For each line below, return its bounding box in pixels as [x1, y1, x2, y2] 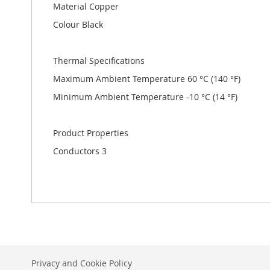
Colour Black [53, 18, 103, 30]
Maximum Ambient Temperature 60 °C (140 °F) [53, 72, 240, 84]
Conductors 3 [53, 145, 107, 157]
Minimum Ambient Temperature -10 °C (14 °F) [53, 90, 237, 102]
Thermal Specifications [53, 54, 145, 66]
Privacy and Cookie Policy [31, 257, 132, 269]
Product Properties [53, 127, 128, 139]
